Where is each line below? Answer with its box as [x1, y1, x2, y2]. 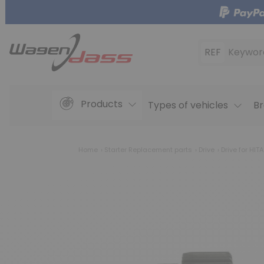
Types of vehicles [147, 98, 228, 113]
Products [80, 97, 123, 111]
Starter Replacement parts [104, 145, 192, 155]
